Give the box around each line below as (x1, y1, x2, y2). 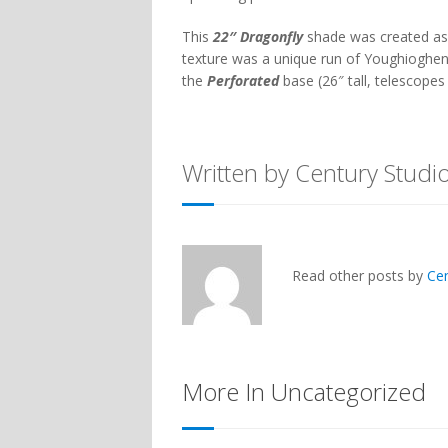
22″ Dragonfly (213, 27, 303, 46)
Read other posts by (292, 266, 427, 285)
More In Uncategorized (182, 375, 426, 408)
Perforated (207, 71, 279, 90)
